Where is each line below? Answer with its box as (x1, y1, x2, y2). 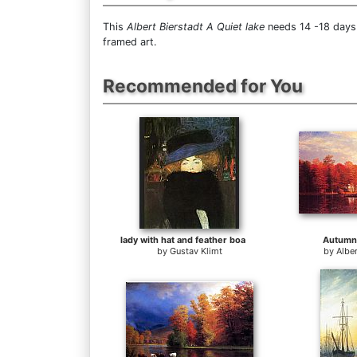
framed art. (103, 35, 157, 48)
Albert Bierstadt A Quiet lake (127, 20, 265, 33)
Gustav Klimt (169, 245, 222, 257)
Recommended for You (103, 74, 303, 96)
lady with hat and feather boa (120, 233, 245, 245)
